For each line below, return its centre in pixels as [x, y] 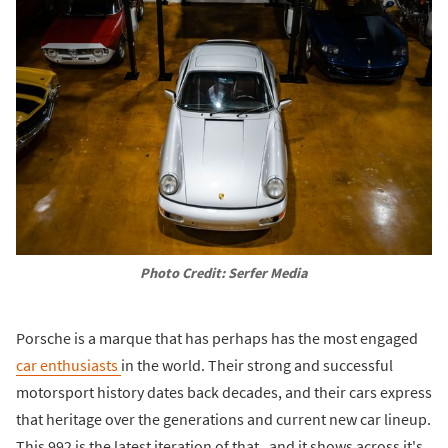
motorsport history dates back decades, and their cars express [224, 391]
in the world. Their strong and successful [257, 364]
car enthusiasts [68, 364]
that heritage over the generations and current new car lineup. [223, 418]
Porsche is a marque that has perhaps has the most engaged [217, 337]
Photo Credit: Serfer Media [224, 273]
